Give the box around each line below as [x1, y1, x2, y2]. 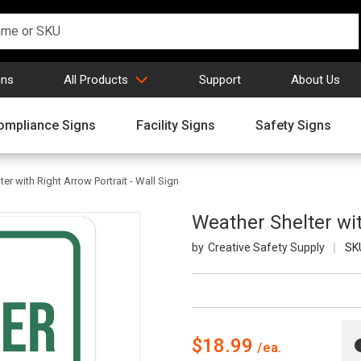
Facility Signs [136, 117, 215, 133]
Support [199, 72, 241, 87]
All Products [64, 72, 128, 87]
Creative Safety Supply [207, 241, 325, 255]
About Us [291, 72, 340, 87]
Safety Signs [255, 117, 331, 133]
